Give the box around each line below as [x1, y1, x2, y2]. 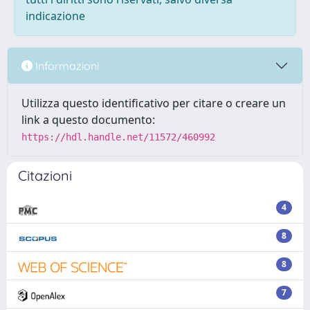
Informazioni [33, 58, 99, 73]
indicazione [26, 8, 85, 24]
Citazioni [18, 167, 72, 184]
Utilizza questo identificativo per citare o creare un [21, 95, 286, 111]
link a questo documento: [21, 112, 155, 127]
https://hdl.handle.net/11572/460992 [21, 131, 215, 143]
